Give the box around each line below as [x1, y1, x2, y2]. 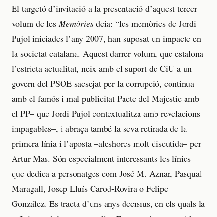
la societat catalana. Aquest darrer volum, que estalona [12, 47, 203, 59]
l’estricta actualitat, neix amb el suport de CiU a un [12, 62, 192, 74]
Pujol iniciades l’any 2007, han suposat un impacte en [12, 32, 201, 44]
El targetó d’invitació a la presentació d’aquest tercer [12, 2, 197, 14]
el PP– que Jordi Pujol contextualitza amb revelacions [12, 107, 200, 119]
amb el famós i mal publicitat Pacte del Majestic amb [12, 92, 199, 104]
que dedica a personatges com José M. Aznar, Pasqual [12, 167, 202, 179]
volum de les [12, 17, 59, 29]
